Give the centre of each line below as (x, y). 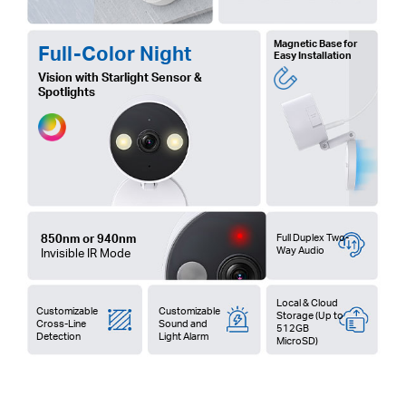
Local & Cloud (307, 302)
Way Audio (300, 249)
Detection (59, 335)
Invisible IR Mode (85, 252)
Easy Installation (312, 55)
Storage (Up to (309, 314)
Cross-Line (62, 323)
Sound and (183, 323)
